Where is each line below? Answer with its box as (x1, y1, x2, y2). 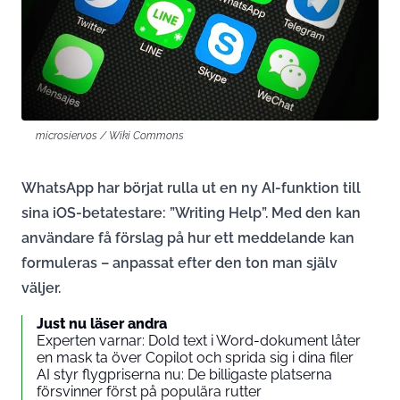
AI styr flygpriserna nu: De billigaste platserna (37, 365, 332, 383)
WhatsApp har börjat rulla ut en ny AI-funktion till (21, 179, 361, 196)
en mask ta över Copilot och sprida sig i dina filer (37, 348, 354, 366)
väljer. (21, 279, 61, 296)
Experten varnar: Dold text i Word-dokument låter (37, 331, 361, 349)
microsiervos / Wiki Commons (36, 128, 184, 142)
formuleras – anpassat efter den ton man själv (21, 254, 337, 271)
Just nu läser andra (37, 314, 167, 332)
